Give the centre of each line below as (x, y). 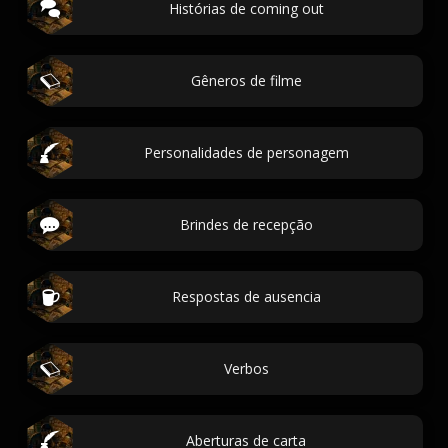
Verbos (246, 368)
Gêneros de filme (246, 80)
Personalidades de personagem (246, 152)
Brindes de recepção (246, 224)
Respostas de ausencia (246, 296)
